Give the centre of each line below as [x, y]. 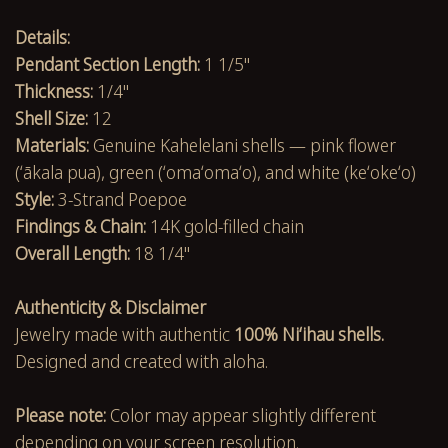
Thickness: [54, 90]
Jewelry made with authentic [124, 333]
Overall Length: [72, 252]
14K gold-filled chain [225, 225]
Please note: [60, 414]
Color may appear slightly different [241, 414]
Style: [34, 198]
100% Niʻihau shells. [309, 333]
